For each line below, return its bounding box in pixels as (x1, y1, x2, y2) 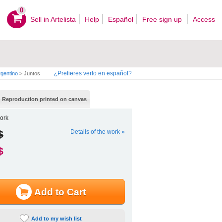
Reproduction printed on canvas (2, 96, 87, 102)
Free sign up (142, 15, 184, 23)
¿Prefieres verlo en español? (54, 70, 132, 77)
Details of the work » (70, 128, 125, 135)
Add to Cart (34, 186, 86, 197)
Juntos (22, 70, 40, 76)
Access (193, 15, 215, 23)
